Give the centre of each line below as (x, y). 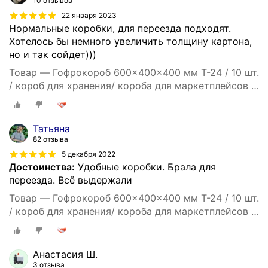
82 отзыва (51, 139)
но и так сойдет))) (53, 55)
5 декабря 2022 (89, 154)
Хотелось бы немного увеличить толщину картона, (130, 42)
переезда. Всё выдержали (71, 180)
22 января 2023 (89, 16)
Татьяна (51, 129)
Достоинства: (42, 167)
